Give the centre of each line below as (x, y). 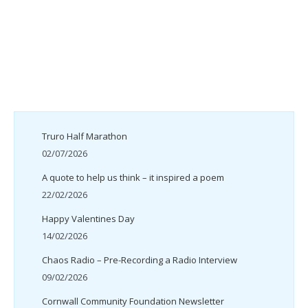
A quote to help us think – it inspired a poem (133, 177)
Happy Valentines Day (88, 219)
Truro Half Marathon (85, 136)
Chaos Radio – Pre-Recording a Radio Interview (140, 260)
